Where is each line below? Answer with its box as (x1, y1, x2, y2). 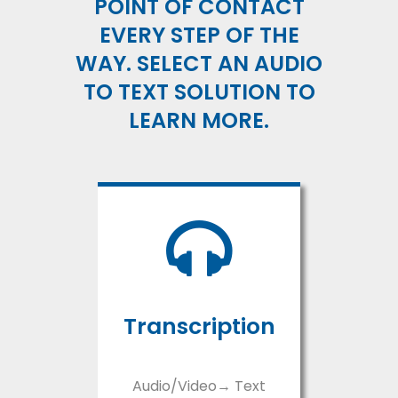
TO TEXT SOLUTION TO (83, 77, 315, 107)
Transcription (123, 311, 275, 343)
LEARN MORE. (129, 106, 269, 136)
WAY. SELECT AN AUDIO (76, 49, 322, 79)
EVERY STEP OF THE (99, 20, 299, 51)
